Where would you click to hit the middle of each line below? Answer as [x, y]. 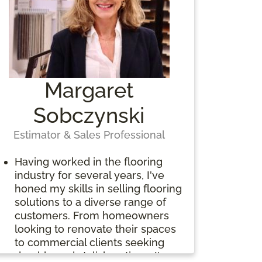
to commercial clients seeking [89, 242]
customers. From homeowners [92, 215]
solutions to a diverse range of [90, 202]
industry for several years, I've [89, 175]
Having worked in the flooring [88, 161]
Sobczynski [89, 115]
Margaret [89, 90]
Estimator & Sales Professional [89, 135]
